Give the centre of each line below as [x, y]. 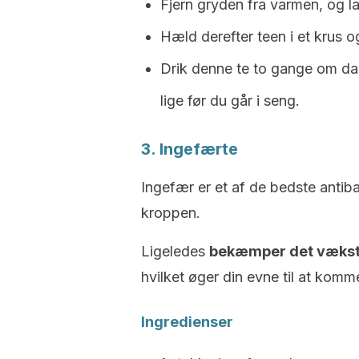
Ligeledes [175, 251]
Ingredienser [187, 322]
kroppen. [171, 213]
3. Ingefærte [190, 149]
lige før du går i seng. [230, 101]
